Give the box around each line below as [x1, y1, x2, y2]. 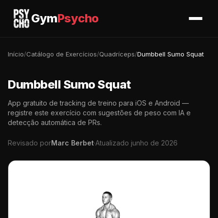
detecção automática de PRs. [8, 118, 102, 127]
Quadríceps [99, 50, 135, 58]
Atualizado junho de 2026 [95, 139, 178, 147]
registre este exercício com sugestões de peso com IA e [8, 109, 191, 117]
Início [8, 50, 24, 58]
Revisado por [8, 139, 51, 147]
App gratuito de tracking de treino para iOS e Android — [8, 99, 189, 107]
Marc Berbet [51, 139, 94, 147]
